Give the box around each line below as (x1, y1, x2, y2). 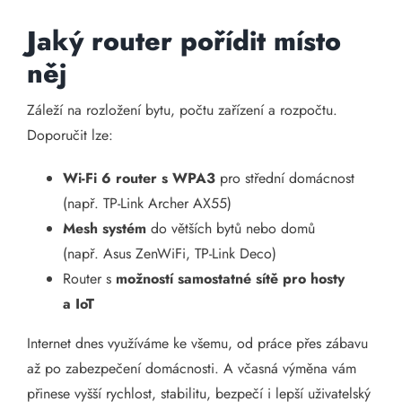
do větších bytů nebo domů (146, 218, 315, 239)
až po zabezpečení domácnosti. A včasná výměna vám (27, 358, 356, 379)
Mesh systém (63, 218, 146, 239)
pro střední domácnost (215, 168, 354, 188)
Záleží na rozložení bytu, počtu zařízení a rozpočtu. (27, 100, 337, 120)
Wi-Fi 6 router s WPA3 (63, 168, 215, 188)
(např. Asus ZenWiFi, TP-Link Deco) (63, 243, 276, 264)
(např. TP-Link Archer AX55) (63, 193, 232, 214)
